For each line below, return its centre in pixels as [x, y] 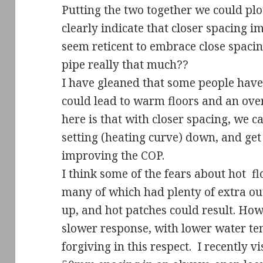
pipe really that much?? [125, 64]
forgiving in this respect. [127, 246]
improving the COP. [113, 155]
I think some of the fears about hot [154, 173]
